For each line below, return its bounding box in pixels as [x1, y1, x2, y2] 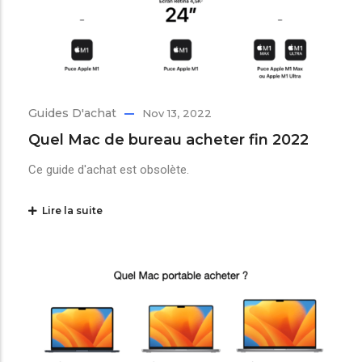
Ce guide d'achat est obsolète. [28, 162, 189, 178]
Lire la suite [37, 204, 103, 217]
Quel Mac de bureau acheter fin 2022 [28, 131, 309, 149]
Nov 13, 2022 [142, 107, 212, 120]
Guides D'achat [28, 106, 116, 121]
